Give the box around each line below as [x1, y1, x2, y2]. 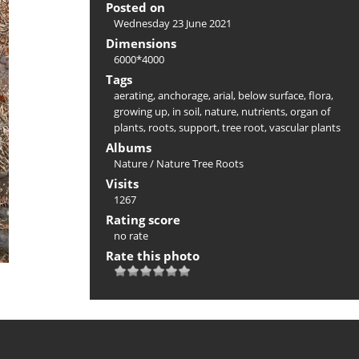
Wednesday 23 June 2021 [114, 15, 232, 30]
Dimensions [106, 34, 176, 51]
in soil [172, 103, 200, 119]
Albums [106, 139, 151, 155]
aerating [114, 87, 153, 103]
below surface [238, 87, 304, 103]
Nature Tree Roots [156, 155, 244, 171]
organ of [290, 103, 330, 119]
